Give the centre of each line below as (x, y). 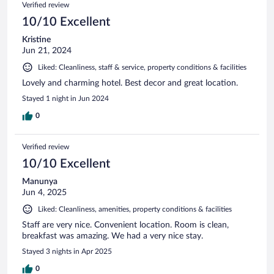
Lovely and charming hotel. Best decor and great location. (130, 83)
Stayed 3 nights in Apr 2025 (67, 251)
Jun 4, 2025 (44, 192)
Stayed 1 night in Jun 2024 (65, 98)
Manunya (40, 181)
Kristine (36, 39)
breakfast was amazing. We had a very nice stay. (113, 236)
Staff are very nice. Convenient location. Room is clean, (125, 225)
